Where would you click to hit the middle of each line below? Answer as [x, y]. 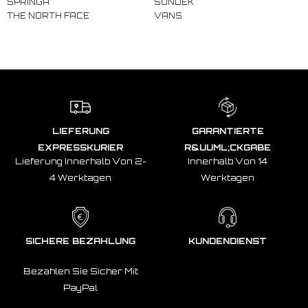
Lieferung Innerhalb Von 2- [80, 162]
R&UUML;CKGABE [228, 148]
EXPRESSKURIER [80, 148]
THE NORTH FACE [48, 16]
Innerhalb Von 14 [228, 162]
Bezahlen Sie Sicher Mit [80, 272]
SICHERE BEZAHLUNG [80, 241]
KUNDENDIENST [228, 241]
